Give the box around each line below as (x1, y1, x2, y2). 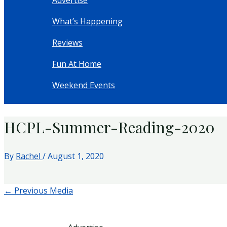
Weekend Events (52, 80, 115, 91)
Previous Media (12, 184, 73, 196)
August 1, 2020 (48, 150, 104, 162)
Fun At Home (52, 58, 101, 70)
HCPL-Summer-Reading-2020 (4, 117, 215, 137)
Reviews (52, 37, 83, 49)
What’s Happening (52, 16, 123, 27)
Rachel (16, 150, 43, 162)
